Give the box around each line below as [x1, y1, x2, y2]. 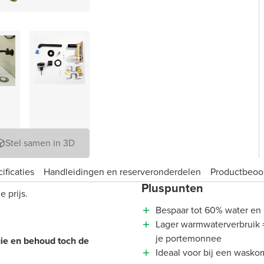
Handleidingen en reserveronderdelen [44, 164, 201, 179]
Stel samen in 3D [5, 136, 75, 150]
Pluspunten [141, 179, 203, 197]
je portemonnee [156, 232, 222, 245]
